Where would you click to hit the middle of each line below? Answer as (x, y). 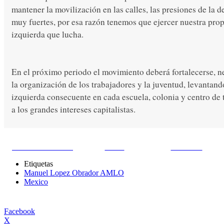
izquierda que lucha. (47, 34)
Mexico (36, 182)
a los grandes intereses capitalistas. (73, 109)
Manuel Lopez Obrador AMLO (74, 173)
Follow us (186, 147)
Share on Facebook (42, 147)
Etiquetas (38, 164)
